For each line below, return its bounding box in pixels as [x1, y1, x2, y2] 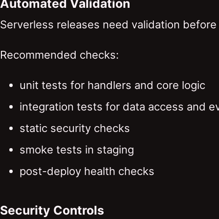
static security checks [20, 121, 130, 134]
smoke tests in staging [20, 143, 134, 156]
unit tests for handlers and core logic [20, 78, 205, 91]
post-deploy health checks [20, 164, 154, 177]
